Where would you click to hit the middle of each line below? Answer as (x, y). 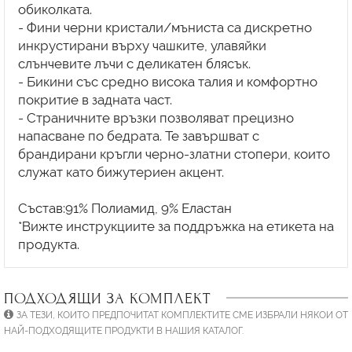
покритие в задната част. (95, 99)
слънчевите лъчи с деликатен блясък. (134, 63)
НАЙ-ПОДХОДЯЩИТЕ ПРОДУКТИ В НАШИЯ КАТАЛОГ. (124, 330)
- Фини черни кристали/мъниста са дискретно (165, 27)
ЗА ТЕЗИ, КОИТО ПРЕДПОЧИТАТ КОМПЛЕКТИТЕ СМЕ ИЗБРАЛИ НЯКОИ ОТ (182, 315)
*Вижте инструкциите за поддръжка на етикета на (176, 226)
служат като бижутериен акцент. (121, 172)
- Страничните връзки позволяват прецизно (156, 117)
